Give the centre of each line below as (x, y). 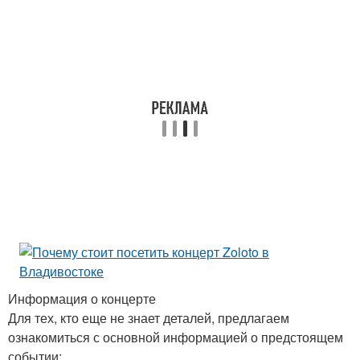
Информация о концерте (82, 299)
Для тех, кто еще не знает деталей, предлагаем (149, 318)
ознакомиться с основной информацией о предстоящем (176, 337)
